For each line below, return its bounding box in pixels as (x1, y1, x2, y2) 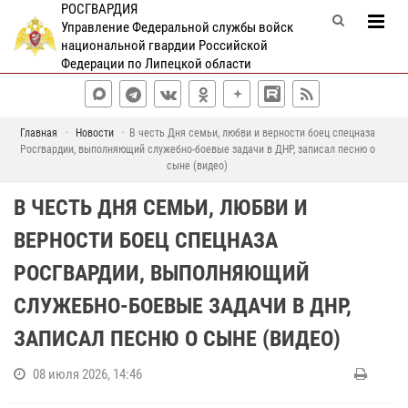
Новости (75, 127, 114, 139)
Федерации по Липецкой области (60, 56, 251, 72)
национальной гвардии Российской (60, 37, 268, 54)
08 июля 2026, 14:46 (33, 366, 142, 382)
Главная (19, 127, 57, 139)
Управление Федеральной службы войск (60, 19, 293, 36)
